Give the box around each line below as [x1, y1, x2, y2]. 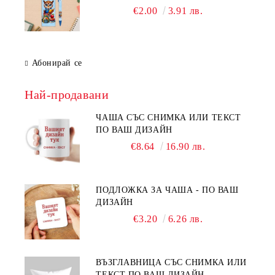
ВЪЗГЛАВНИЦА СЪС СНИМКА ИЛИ [96, 258, 247, 268]
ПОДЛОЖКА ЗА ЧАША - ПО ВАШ [96, 185, 239, 195]
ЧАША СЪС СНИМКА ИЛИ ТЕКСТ [96, 113, 241, 123]
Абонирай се [31, 58, 82, 68]
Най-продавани [25, 88, 109, 102]
